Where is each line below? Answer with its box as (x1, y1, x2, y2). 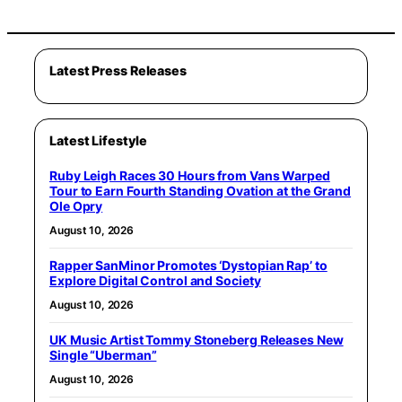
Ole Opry (49, 197, 103, 214)
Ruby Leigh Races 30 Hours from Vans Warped (49, 167, 330, 183)
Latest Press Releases (49, 62, 187, 78)
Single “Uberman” (49, 346, 157, 363)
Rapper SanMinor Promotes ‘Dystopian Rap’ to (49, 257, 328, 273)
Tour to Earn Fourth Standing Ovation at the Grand (49, 182, 352, 198)
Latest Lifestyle (49, 132, 147, 148)
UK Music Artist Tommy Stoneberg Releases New (49, 331, 344, 347)
